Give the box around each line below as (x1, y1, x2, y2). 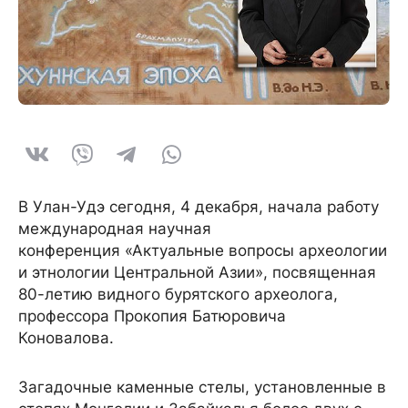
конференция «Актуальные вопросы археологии (18, 240, 387, 260)
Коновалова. (18, 328, 118, 347)
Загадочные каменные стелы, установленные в (18, 377, 386, 396)
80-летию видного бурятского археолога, (18, 284, 338, 303)
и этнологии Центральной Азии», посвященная (18, 262, 376, 281)
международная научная (18, 219, 211, 238)
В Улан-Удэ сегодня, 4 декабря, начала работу (18, 197, 379, 216)
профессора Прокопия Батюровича (18, 306, 286, 325)
